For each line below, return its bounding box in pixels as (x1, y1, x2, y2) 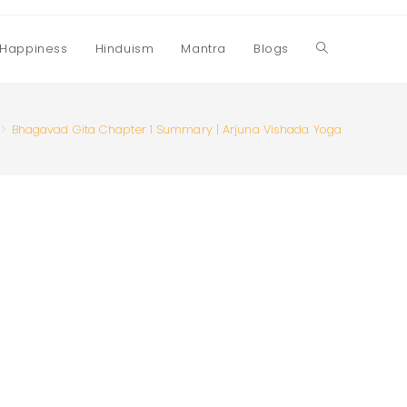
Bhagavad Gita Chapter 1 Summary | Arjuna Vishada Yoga (11, 120, 342, 138)
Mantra (181, 40, 226, 57)
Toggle (316, 40, 360, 58)
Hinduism (94, 40, 154, 57)
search (316, 174, 360, 193)
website (316, 107, 365, 125)
